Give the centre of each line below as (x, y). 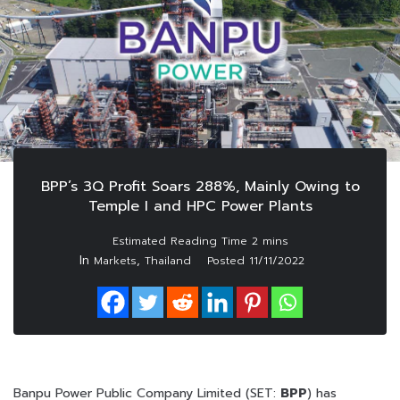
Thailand (168, 260)
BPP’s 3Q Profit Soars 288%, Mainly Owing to (200, 186)
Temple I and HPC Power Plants (200, 206)
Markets (115, 260)
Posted (228, 260)
